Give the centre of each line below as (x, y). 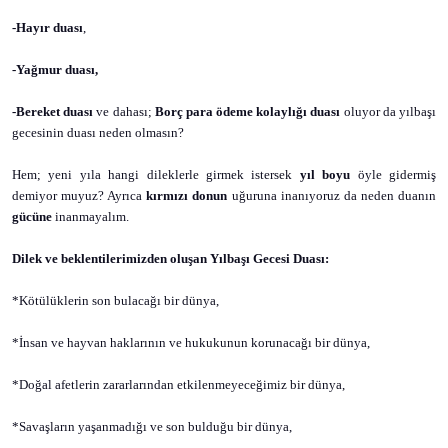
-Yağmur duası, (55, 69)
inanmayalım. (90, 216)
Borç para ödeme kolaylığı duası (247, 111)
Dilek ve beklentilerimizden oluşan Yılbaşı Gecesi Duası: (170, 258)
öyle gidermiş (393, 174)
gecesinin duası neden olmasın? (98, 132)
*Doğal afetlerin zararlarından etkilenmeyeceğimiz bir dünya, (178, 384)
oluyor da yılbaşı (388, 111)
